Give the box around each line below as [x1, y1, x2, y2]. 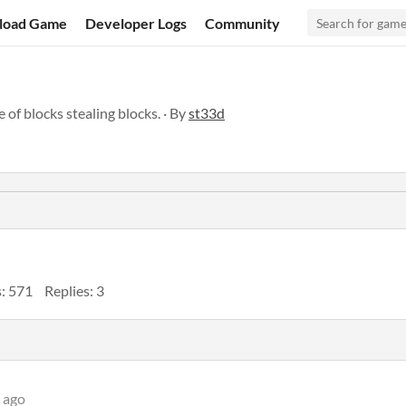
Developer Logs [85, 14, 188, 32]
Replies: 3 [44, 282, 104, 299]
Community [205, 14, 281, 32]
